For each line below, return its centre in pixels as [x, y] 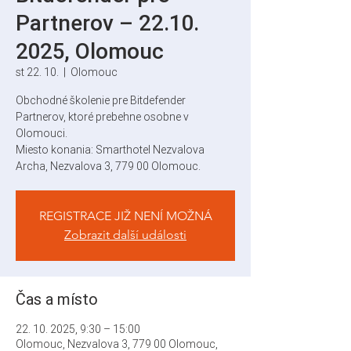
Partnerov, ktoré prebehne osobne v [102, 117]
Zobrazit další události [125, 235]
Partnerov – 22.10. [107, 23]
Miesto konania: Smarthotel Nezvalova [110, 150]
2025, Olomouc [90, 51]
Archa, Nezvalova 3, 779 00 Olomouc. [108, 166]
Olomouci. [42, 133]
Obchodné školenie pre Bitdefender [101, 100]
